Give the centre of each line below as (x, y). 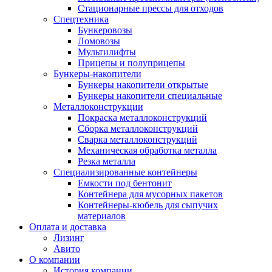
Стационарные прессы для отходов (151, 8)
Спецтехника (81, 19)
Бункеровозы (105, 30)
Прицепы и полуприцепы (131, 63)
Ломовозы (99, 41)
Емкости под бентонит (125, 183)
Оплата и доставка (68, 227)
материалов (102, 216)
